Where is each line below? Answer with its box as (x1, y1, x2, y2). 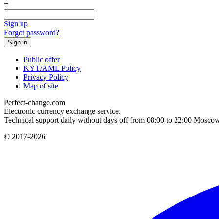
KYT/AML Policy (23, 64, 81, 72)
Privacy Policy (23, 72, 68, 81)
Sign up (4, 19, 28, 28)
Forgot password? (4, 28, 59, 37)
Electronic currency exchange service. (4, 107, 121, 115)
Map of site (23, 81, 58, 90)
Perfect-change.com (4, 98, 65, 107)
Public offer (23, 55, 60, 64)
